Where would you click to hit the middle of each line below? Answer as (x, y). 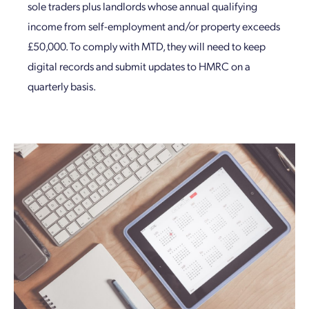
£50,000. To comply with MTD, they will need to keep (147, 46)
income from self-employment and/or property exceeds (154, 26)
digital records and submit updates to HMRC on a (139, 66)
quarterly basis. (62, 86)
